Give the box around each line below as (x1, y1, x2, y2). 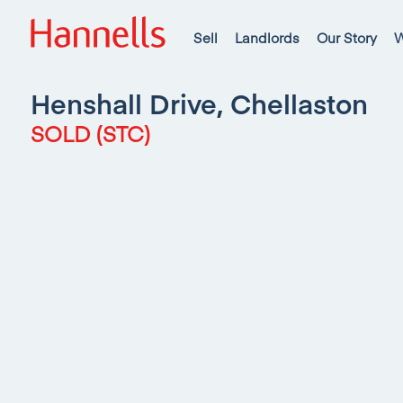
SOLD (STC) (31, 118, 151, 148)
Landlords (235, 27, 300, 47)
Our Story (317, 27, 377, 47)
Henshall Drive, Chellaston (31, 85, 368, 121)
